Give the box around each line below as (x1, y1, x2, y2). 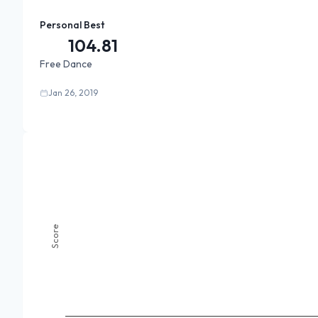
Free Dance (40, 57, 92, 70)
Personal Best (40, 18, 104, 31)
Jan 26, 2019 (48, 87, 98, 98)
